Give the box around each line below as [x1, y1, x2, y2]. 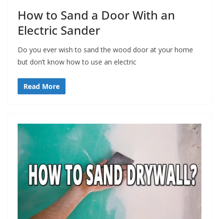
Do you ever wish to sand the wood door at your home [18, 44, 193, 54]
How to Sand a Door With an [18, 6, 175, 23]
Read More [23, 81, 60, 91]
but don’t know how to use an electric [18, 57, 136, 66]
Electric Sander [18, 22, 100, 38]
